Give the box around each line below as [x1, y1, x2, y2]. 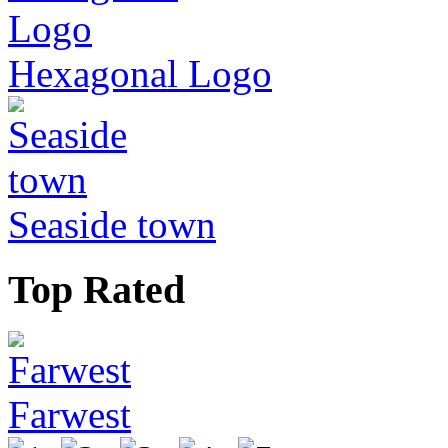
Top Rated [8, 266, 185, 312]
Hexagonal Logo [8, 51, 272, 95]
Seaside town [8, 202, 216, 246]
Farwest [8, 393, 131, 437]
